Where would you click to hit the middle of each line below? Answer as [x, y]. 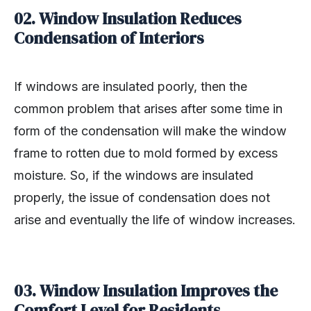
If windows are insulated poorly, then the [131, 87]
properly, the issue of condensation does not [142, 198]
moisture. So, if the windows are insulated [134, 176]
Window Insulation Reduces [140, 19]
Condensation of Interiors [109, 39]
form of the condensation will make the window [150, 131]
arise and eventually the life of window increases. [155, 220]
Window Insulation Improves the [159, 291]
